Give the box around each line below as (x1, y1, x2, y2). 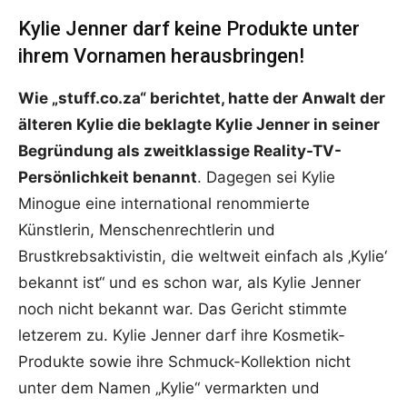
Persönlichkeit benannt (18, 168, 197, 187)
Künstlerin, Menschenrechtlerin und (18, 221, 275, 240)
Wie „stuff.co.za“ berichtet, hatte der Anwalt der (18, 89, 385, 108)
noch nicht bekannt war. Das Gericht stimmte (18, 300, 347, 319)
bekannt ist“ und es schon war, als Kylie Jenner (18, 273, 361, 293)
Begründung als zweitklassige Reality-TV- (18, 142, 342, 161)
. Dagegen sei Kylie (197, 168, 335, 187)
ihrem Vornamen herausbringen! (18, 45, 304, 68)
